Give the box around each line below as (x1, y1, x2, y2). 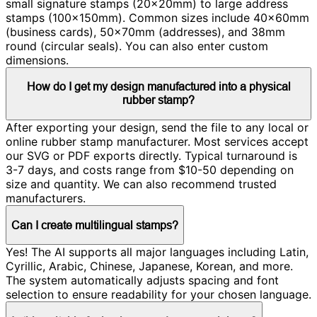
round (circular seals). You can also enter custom (6, 38, 268, 53)
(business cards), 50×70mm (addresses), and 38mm (6, 24, 285, 39)
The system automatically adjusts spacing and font (6, 273, 279, 288)
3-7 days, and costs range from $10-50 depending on (6, 163, 294, 178)
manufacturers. (6, 191, 86, 206)
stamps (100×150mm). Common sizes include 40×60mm (6, 10, 309, 25)
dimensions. (6, 52, 69, 67)
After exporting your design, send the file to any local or (6, 120, 309, 135)
